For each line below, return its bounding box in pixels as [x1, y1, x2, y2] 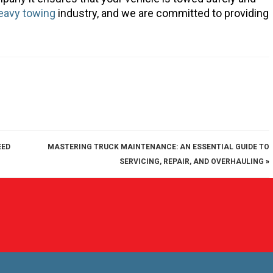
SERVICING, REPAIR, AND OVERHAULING [119, 157, 264, 166]
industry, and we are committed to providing [55, 6, 269, 19]
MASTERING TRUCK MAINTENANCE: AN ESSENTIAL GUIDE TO [47, 142, 269, 151]
